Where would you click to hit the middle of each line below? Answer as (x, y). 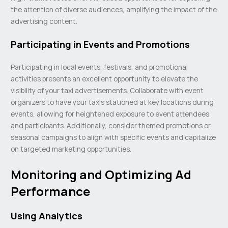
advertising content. (44, 21)
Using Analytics (47, 216)
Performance (51, 191)
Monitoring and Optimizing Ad (101, 175)
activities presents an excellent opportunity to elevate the (105, 79)
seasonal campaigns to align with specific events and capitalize (113, 137)
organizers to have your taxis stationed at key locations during (112, 102)
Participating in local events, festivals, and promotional (99, 67)
